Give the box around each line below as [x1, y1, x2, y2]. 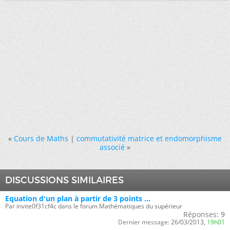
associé [100, 142, 125, 152]
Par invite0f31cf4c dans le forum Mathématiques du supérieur [5, 202, 182, 210]
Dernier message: [118, 218, 169, 226]
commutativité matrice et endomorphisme [76, 133, 222, 143]
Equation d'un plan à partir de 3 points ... [5, 194, 150, 203]
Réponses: [183, 209, 219, 219]
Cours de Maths [14, 133, 68, 143]
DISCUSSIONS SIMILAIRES [5, 175, 124, 186]
